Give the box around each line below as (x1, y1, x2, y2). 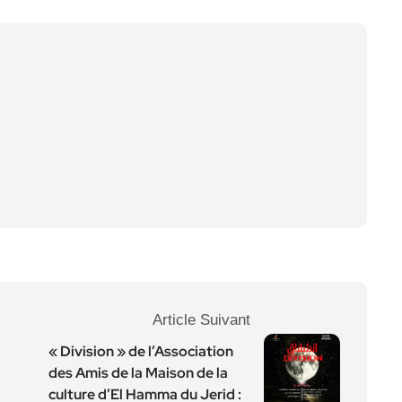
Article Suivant (153, 311, 250, 328)
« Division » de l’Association (48, 342, 233, 361)
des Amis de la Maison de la (48, 363, 228, 382)
